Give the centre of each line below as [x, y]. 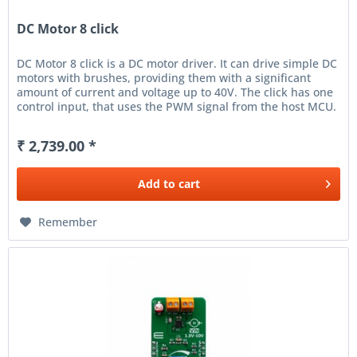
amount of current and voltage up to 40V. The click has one [175, 92]
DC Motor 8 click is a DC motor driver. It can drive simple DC [177, 63]
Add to [157, 183]
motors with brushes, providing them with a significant [164, 77]
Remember [68, 222]
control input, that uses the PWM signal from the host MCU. [177, 106]
